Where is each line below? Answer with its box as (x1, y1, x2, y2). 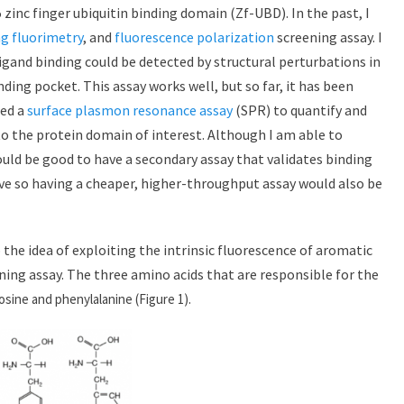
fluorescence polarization (115, 28, 274, 46)
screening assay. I (274, 28, 382, 46)
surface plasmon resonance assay (27, 101, 233, 119)
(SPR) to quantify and (233, 101, 367, 119)
